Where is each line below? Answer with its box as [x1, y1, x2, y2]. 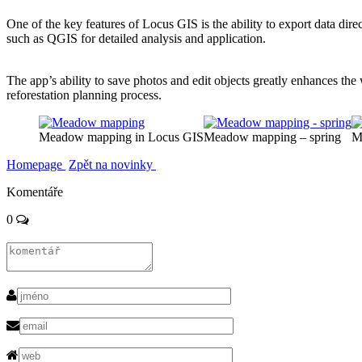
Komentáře [6, 185, 63, 200]
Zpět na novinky [69, 158, 156, 172]
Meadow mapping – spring [204, 130, 341, 145]
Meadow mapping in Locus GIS [39, 130, 204, 145]
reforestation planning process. [6, 88, 162, 103]
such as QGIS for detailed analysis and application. [6, 32, 266, 46]
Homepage [6, 158, 65, 172]
